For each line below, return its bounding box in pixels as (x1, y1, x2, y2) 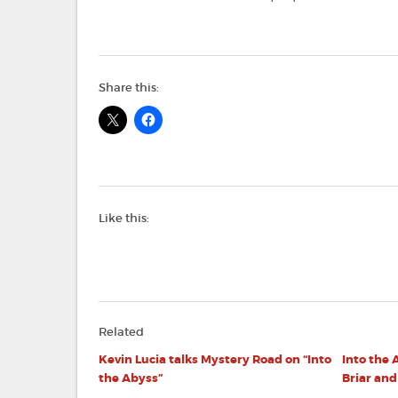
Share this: (99, 80, 159, 96)
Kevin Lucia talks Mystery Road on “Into (99, 352, 331, 368)
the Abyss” (99, 370, 163, 386)
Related (99, 324, 144, 340)
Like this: (99, 211, 149, 227)
